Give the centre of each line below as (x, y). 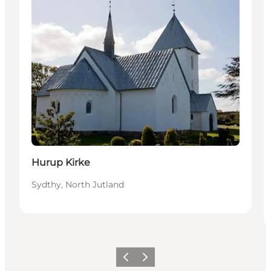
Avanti (149, 261)
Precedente (139, 261)
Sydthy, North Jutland (78, 184)
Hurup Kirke (61, 162)
